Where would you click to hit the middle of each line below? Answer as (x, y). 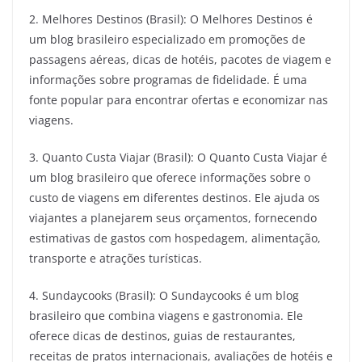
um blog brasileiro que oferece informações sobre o (170, 177)
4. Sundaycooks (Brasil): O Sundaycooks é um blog (164, 295)
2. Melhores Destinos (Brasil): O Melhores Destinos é (171, 19)
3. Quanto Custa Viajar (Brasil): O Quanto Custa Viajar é (178, 157)
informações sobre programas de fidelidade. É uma (168, 80)
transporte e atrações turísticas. (116, 258)
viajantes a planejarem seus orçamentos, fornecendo (173, 218)
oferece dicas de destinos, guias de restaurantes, (162, 336)
